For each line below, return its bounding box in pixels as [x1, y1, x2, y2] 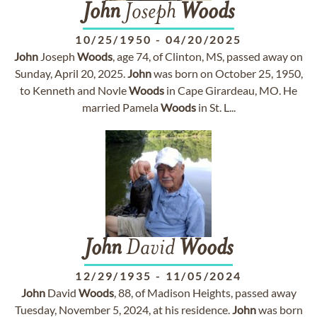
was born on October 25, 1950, [151, 67, 303, 80]
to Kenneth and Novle [20, 83, 129, 97]
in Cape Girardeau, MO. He [164, 83, 297, 97]
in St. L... [195, 100, 236, 114]
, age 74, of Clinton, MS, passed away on [113, 50, 303, 63]
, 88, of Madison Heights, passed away [113, 286, 296, 299]
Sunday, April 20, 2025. [14, 67, 127, 80]
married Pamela [81, 100, 161, 114]
